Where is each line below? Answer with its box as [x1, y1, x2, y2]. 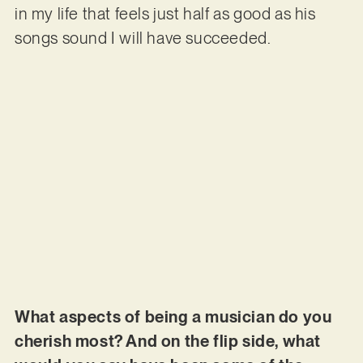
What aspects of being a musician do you [14, 307, 332, 327]
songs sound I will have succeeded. [14, 28, 274, 48]
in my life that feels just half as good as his [14, 3, 316, 23]
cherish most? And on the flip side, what [14, 331, 321, 352]
